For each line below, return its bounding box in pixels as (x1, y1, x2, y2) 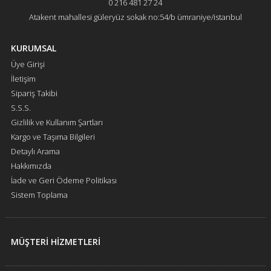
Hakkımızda (10, 160, 51, 171)
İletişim (10, 73, 36, 84)
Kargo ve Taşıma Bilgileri (10, 131, 95, 142)
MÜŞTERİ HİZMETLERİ (10, 235, 100, 247)
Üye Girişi (10, 58, 45, 70)
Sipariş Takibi (10, 87, 57, 99)
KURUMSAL (10, 42, 56, 54)
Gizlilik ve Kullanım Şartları (10, 116, 103, 128)
